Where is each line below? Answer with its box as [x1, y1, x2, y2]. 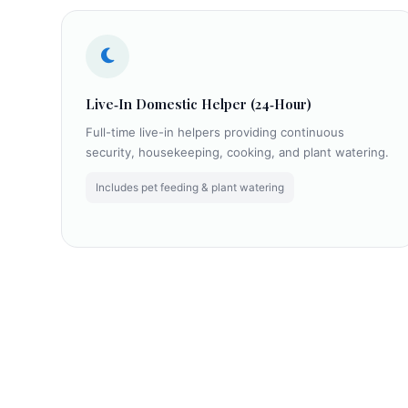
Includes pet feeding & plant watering [95, 181, 284, 195]
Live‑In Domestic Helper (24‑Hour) [85, 94, 311, 113]
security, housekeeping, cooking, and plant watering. [85, 144, 389, 159]
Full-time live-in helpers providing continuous [85, 124, 344, 139]
